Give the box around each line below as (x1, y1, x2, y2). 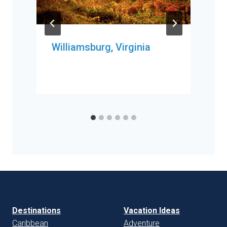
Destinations (12, 205, 61, 215)
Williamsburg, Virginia (52, 41, 150, 54)
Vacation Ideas (124, 205, 180, 215)
